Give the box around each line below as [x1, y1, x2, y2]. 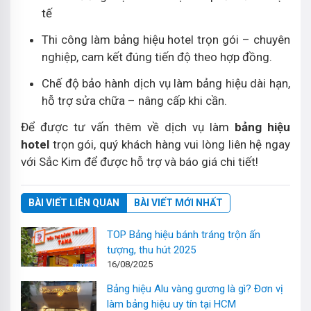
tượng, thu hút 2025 [107, 243, 196, 256]
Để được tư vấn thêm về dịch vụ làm [21, 119, 235, 134]
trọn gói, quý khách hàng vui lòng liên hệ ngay [52, 137, 291, 151]
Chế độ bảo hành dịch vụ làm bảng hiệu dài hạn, [42, 76, 290, 90]
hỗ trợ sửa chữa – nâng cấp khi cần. [42, 93, 227, 108]
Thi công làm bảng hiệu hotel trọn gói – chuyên [42, 32, 290, 47]
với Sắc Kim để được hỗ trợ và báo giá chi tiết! [21, 154, 258, 169]
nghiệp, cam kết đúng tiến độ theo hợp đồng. [42, 49, 272, 64]
